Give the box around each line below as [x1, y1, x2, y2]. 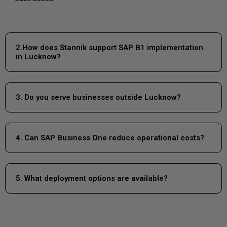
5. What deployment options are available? [16, 173, 168, 183]
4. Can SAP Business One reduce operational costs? [16, 133, 204, 142]
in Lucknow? [16, 52, 61, 61]
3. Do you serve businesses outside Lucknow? [16, 92, 181, 102]
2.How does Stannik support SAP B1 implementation [16, 43, 203, 52]
